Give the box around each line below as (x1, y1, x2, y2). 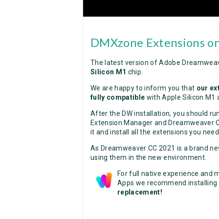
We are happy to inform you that (90, 84, 197, 92)
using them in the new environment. (90, 153, 207, 162)
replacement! (117, 188, 163, 197)
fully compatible (90, 93, 145, 102)
